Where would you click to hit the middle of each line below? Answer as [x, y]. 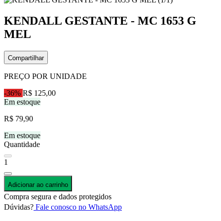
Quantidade [22, 144]
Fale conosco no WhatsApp [78, 207]
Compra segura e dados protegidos [58, 196]
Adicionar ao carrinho [38, 184]
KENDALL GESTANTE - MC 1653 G [100, 20]
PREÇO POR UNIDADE [45, 76]
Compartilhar [26, 58]
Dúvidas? [19, 207]
